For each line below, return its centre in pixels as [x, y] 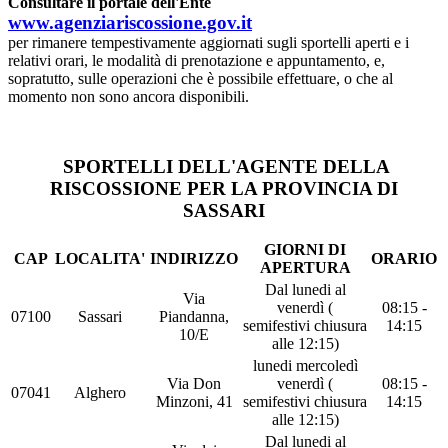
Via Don [194, 383]
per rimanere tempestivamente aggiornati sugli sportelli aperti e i [208, 42]
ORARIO [404, 258]
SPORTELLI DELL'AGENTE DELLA [226, 166]
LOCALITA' [100, 258]
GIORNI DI [305, 249]
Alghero [100, 392]
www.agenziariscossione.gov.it [130, 22]
